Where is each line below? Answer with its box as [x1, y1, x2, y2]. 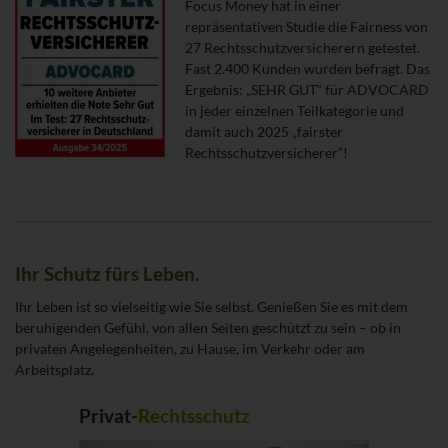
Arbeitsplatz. [15, 360, 94, 378]
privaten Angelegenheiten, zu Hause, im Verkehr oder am [15, 339, 365, 357]
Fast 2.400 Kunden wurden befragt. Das [185, 59, 430, 77]
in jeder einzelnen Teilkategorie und [185, 101, 404, 119]
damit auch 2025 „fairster [185, 122, 343, 140]
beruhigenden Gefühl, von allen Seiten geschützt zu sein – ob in [15, 318, 401, 336]
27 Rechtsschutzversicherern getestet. [185, 38, 420, 56]
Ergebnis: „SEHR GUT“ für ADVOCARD [185, 80, 429, 98]
